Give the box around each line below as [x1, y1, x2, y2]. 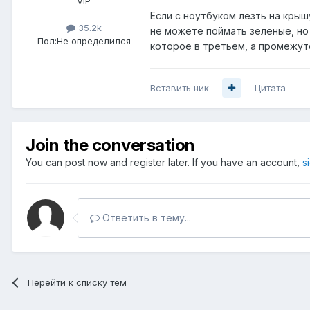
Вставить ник [150, 82, 209, 93]
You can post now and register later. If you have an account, [26, 156, 302, 168]
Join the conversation [26, 134, 195, 155]
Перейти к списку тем [28, 276, 127, 288]
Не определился [56, 35, 131, 47]
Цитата [255, 82, 286, 93]
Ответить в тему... [100, 211, 191, 224]
